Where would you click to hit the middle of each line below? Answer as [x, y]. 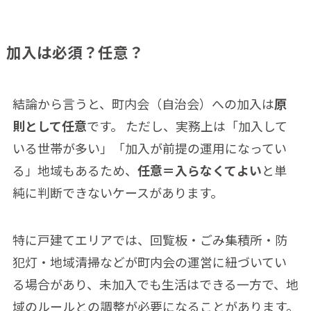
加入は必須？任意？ [75, 51]
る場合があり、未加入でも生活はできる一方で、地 [155, 284]
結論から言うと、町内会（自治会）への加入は [143, 103]
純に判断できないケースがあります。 [117, 192]
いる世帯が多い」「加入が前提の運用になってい [149, 148]
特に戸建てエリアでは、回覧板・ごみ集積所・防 [150, 239]
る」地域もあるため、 [75, 170]
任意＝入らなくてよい [199, 170]
